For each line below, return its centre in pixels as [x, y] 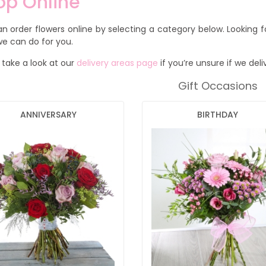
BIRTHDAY [217, 114]
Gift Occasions [218, 86]
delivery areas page [117, 63]
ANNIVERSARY [48, 114]
